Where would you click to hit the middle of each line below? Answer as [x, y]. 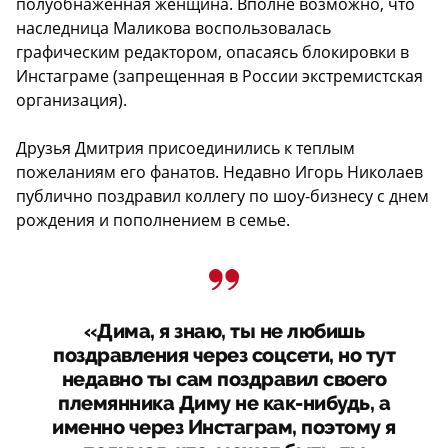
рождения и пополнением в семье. [153, 220]
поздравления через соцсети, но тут [224, 356]
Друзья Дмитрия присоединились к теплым [185, 148]
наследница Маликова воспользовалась [173, 28]
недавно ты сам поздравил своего [224, 380]
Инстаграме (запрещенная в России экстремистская [219, 76]
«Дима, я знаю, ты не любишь [224, 332]
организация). [71, 100]
